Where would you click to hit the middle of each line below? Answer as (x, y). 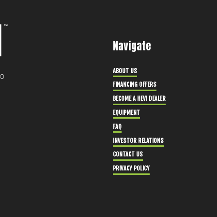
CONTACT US (128, 155)
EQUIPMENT (126, 112)
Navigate (132, 46)
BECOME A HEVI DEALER (139, 99)
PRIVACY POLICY (131, 169)
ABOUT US (125, 71)
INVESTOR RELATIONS (138, 140)
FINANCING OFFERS (134, 85)
